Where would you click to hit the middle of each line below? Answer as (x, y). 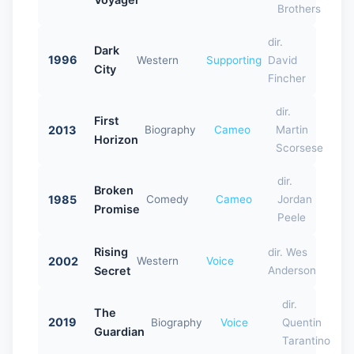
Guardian (119, 332)
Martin (292, 130)
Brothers (299, 8)
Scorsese (299, 148)
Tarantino (306, 340)
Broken (113, 190)
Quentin (301, 322)
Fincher (287, 78)
